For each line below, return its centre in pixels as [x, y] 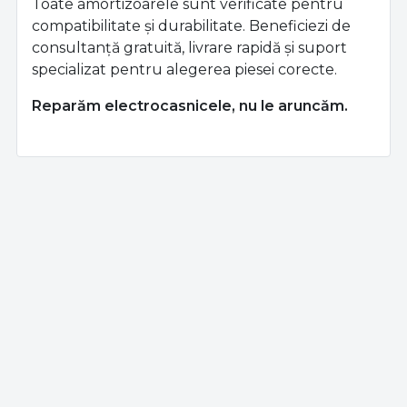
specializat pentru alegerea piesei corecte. [184, 69]
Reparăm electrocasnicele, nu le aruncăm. [190, 106]
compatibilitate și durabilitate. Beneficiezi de [191, 26]
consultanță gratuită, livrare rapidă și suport [189, 48]
